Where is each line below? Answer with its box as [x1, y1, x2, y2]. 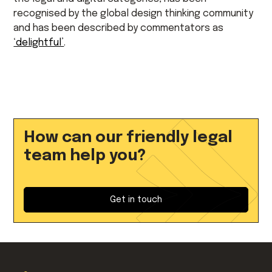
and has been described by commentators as [13, 23, 224, 33]
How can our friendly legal [24, 130, 233, 146]
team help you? [24, 148, 146, 164]
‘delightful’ [13, 38, 64, 48]
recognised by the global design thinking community [13, 8, 254, 19]
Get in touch [110, 195, 162, 204]
